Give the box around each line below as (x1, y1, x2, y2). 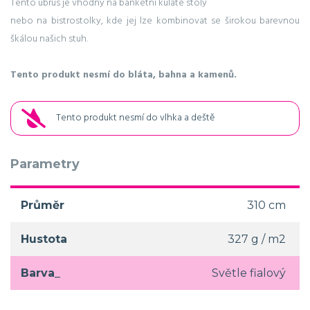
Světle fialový (212, 266, 286, 280)
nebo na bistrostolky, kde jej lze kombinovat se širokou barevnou (10, 12, 300, 29)
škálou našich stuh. (10, 30, 88, 47)
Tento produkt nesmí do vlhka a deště (56, 110, 215, 127)
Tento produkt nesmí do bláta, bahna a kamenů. (10, 66, 237, 83)
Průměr (21, 198, 64, 212)
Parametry (10, 156, 80, 172)
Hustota (21, 232, 67, 246)
